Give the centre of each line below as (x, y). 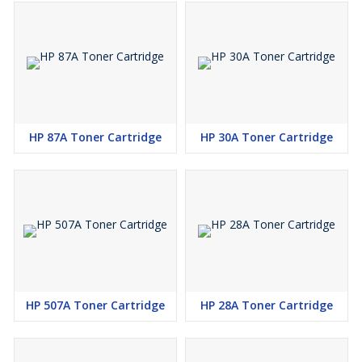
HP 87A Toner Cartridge (95, 137)
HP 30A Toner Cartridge (267, 137)
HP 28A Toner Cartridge (267, 305)
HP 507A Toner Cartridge (95, 305)
